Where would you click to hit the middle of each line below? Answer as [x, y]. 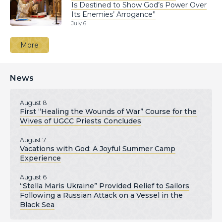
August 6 [33, 177]
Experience [40, 158]
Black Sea [37, 205]
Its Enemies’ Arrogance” [113, 15]
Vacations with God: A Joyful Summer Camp [98, 149]
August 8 [33, 103]
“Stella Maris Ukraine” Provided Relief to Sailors [105, 186]
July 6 [79, 24]
